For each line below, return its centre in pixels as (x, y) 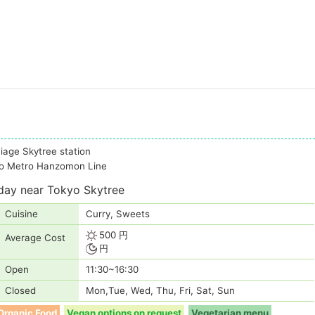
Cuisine (21, 214)
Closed (20, 291)
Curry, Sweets (118, 214)
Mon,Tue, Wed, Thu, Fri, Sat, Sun (160, 291)
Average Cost (35, 238)
